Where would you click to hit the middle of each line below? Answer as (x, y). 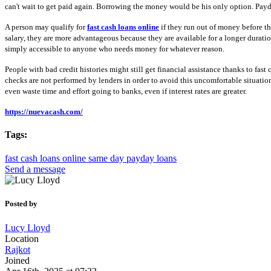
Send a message (35, 169)
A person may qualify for (46, 27)
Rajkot (18, 249)
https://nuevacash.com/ (44, 111)
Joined (17, 260)
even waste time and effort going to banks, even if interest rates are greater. (126, 91)
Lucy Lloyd (28, 227)
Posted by (21, 204)
